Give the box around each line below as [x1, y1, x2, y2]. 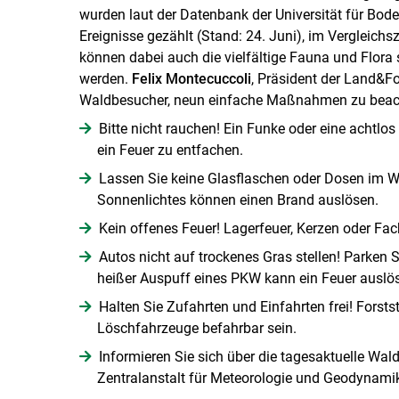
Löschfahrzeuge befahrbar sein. [96, 319, 297, 337]
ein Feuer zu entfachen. [96, 141, 247, 159]
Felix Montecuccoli [131, 69, 251, 87]
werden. [78, 69, 132, 87]
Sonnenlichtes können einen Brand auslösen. [96, 191, 379, 208]
